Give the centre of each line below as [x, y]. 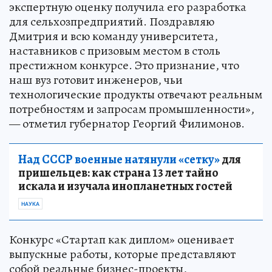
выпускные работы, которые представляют [122, 254]
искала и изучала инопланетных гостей [125, 186]
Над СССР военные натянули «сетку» [119, 160]
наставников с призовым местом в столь [115, 51]
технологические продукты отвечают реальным [136, 95]
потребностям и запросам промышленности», [132, 109]
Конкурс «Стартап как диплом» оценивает [121, 240]
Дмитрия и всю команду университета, [114, 36]
